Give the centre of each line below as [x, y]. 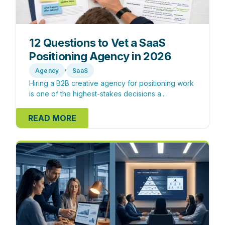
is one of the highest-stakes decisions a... [97, 94]
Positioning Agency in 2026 [100, 56]
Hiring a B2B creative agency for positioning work [111, 83]
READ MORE [52, 118]
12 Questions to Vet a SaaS [97, 43]
